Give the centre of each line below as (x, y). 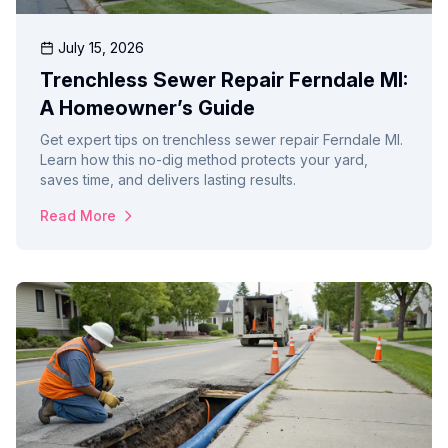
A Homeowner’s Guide (147, 108)
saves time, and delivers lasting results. (168, 180)
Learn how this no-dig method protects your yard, (204, 160)
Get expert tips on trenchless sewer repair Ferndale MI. (221, 140)
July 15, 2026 (101, 48)
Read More (78, 216)
